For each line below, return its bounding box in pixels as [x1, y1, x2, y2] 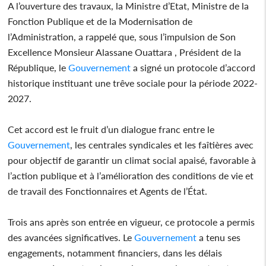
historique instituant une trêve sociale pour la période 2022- [8, 77, 258, 88]
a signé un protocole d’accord [131, 61, 256, 73]
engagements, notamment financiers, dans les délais [8, 246, 223, 258]
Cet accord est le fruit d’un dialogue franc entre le [8, 123, 215, 135]
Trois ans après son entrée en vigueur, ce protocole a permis [8, 216, 255, 227]
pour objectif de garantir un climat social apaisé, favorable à [8, 154, 256, 166]
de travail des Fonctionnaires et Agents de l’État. [8, 185, 208, 197]
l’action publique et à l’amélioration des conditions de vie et [8, 169, 254, 181]
